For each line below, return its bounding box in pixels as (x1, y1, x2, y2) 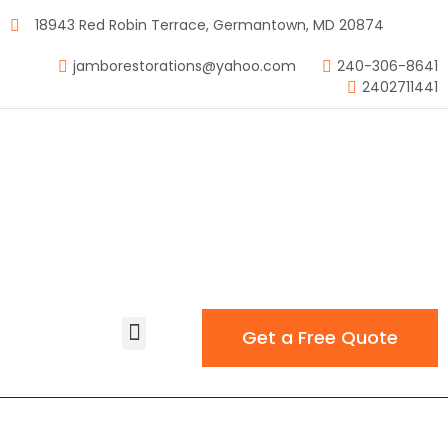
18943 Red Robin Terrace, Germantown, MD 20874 (35, 15, 384, 35)
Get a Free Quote (242, 325, 398, 350)
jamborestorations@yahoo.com (73, 56, 296, 76)
